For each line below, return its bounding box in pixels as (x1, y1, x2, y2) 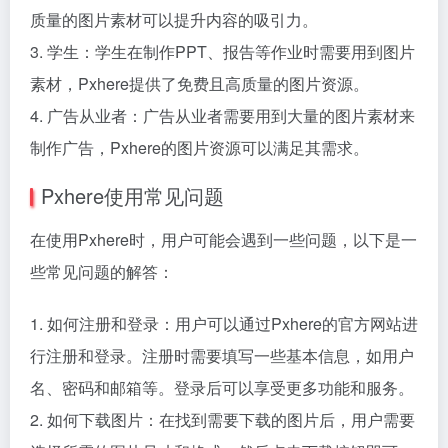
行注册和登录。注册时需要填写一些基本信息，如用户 (30, 344, 414, 367)
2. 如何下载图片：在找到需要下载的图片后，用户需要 (30, 408, 415, 431)
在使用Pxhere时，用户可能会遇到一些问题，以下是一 (30, 228, 417, 251)
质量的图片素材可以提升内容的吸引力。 (30, 8, 318, 31)
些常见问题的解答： (30, 260, 174, 283)
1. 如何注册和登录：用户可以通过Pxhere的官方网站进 (30, 312, 418, 335)
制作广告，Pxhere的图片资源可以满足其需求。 (30, 136, 369, 159)
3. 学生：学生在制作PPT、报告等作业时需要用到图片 (30, 40, 415, 63)
